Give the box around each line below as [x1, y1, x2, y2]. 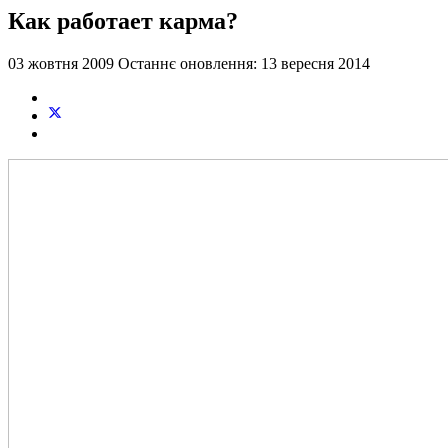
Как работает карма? [8, 7, 238, 34]
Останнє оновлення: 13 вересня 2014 [118, 54, 370, 72]
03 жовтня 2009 [8, 54, 118, 72]
